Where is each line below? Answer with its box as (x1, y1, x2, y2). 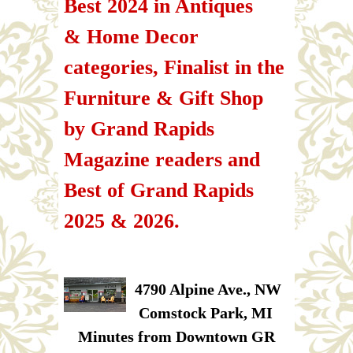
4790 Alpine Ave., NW (134, 280, 281, 298)
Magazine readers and (64, 147, 260, 171)
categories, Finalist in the (64, 55, 284, 79)
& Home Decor (64, 24, 199, 48)
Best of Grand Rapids (64, 178, 254, 202)
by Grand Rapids (64, 117, 214, 140)
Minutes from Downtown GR (78, 327, 275, 345)
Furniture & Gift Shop (64, 86, 263, 110)
